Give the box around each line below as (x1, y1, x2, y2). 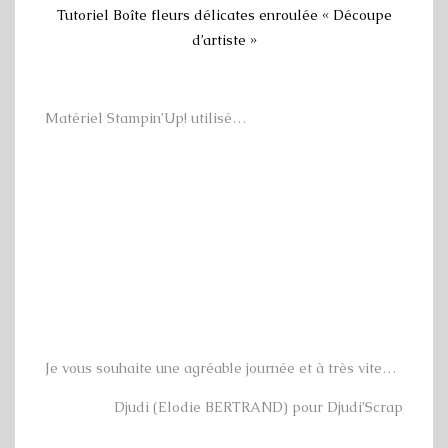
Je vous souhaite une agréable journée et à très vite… (45, 359, 397, 378)
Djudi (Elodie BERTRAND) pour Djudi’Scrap (114, 398, 403, 417)
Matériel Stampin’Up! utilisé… (45, 109, 247, 128)
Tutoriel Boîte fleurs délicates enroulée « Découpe (56, 6, 392, 25)
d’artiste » (191, 31, 257, 50)
